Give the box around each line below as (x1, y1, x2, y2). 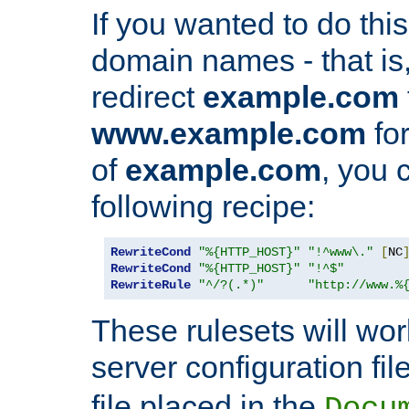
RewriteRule (110, 277, 191, 292)
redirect (91, 79, 203, 114)
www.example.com (91, 115, 366, 151)
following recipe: (91, 188, 315, 224)
